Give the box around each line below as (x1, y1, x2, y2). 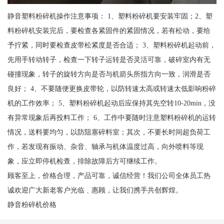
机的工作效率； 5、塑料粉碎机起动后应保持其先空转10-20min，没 (7, 99, 215, 107)
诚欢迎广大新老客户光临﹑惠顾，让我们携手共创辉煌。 (7, 186, 182, 194)
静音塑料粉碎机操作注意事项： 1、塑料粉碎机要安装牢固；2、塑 (7, 12, 212, 20)
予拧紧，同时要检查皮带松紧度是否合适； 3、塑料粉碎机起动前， (7, 41, 216, 49)
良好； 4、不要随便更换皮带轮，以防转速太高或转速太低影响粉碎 (7, 84, 216, 93)
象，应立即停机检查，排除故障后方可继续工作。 (7, 157, 161, 165)
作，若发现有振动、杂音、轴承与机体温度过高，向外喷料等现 (7, 142, 203, 151)
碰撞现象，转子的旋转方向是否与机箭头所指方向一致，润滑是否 (7, 70, 210, 78)
